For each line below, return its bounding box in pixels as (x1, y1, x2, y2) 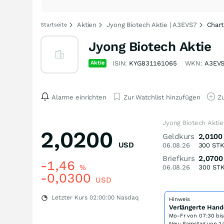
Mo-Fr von (169, 212, 199, 219)
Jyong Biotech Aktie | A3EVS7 (106, 21, 197, 28)
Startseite (40, 21, 67, 28)
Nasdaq (114, 194, 139, 201)
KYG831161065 (129, 59, 177, 67)
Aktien (77, 21, 97, 28)
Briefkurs (162, 154, 195, 163)
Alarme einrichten (51, 93, 106, 101)
